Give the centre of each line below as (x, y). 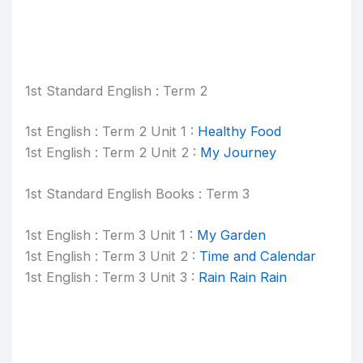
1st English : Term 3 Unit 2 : (113, 256)
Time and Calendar (258, 256)
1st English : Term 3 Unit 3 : (112, 277)
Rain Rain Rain (243, 277)
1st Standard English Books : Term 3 (138, 193)
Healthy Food (240, 132)
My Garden (232, 235)
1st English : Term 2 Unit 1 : (112, 132)
